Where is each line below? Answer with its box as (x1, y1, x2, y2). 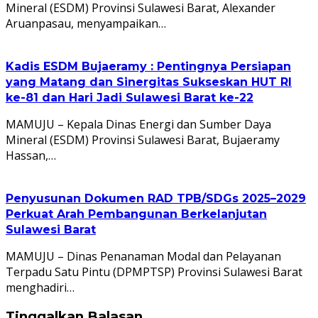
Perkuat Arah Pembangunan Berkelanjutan (6, 207, 267, 221)
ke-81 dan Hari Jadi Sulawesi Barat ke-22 (6, 90, 253, 104)
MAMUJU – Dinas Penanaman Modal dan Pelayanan (6, 248, 281, 264)
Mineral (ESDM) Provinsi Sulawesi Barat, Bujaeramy (6, 131, 280, 148)
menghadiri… (6, 279, 75, 295)
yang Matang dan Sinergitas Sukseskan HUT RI (6, 75, 292, 89)
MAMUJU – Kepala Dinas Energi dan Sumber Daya (6, 116, 271, 132)
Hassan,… (6, 147, 56, 163)
